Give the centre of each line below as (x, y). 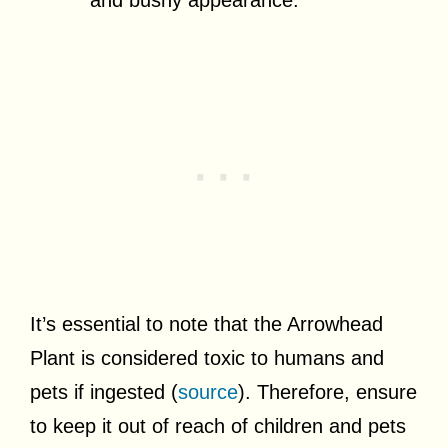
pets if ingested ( (104, 391)
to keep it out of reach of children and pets (218, 425)
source (208, 391)
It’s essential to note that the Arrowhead (206, 323)
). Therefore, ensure (327, 391)
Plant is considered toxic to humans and (207, 357)
